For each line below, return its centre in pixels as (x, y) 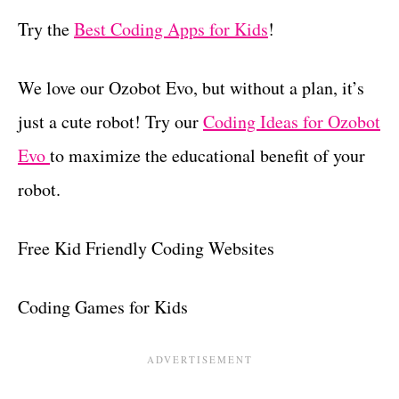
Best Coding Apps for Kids (171, 28)
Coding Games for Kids (103, 306)
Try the (46, 28)
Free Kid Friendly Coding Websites (146, 248)
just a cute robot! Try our (110, 121)
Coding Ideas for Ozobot (292, 121)
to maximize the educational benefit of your (208, 155)
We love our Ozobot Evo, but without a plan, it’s (191, 87)
